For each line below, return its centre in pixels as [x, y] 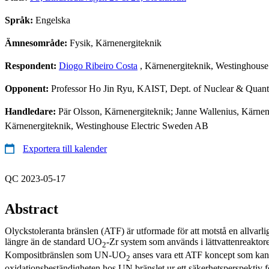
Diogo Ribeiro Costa [98, 65]
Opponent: [28, 88]
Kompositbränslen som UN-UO [65, 255]
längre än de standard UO [53, 241]
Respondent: [32, 65]
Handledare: [32, 111]
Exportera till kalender [65, 148]
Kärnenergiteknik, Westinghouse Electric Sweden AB [107, 125]
